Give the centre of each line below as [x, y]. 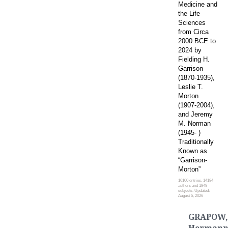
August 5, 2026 [191, 195]
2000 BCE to [197, 41]
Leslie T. [191, 87]
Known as [193, 151]
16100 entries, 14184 [196, 180]
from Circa [193, 32]
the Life [189, 13]
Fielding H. [194, 59]
